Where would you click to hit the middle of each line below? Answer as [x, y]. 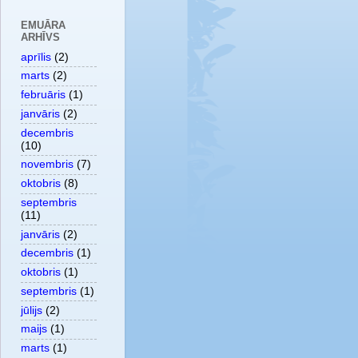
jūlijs [32, 310]
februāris [43, 95]
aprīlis [36, 57]
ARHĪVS [40, 37]
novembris [47, 165]
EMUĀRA [43, 25]
